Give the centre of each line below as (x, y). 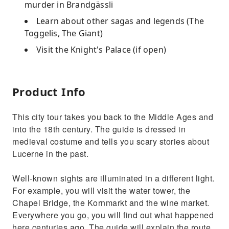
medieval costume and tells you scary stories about (111, 141)
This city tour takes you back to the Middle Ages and (113, 117)
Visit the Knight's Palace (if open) (101, 50)
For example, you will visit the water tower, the (101, 190)
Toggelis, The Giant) (64, 33)
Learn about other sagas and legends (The (120, 21)
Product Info (49, 91)
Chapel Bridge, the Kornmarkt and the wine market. (111, 203)
